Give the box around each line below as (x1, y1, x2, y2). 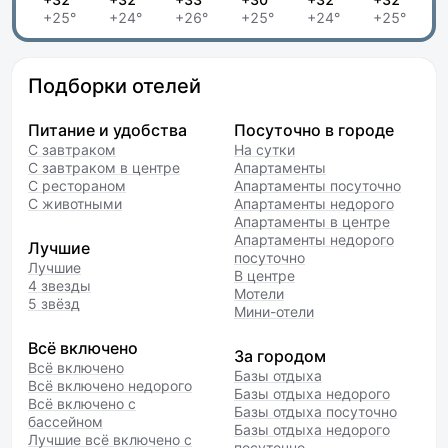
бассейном (28, 413, 103, 430)
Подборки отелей (28, 74, 201, 98)
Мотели (234, 285, 284, 302)
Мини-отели (234, 303, 314, 320)
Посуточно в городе (234, 120, 394, 140)
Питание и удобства (28, 120, 187, 140)
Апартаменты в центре (234, 213, 390, 230)
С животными (28, 195, 122, 212)
